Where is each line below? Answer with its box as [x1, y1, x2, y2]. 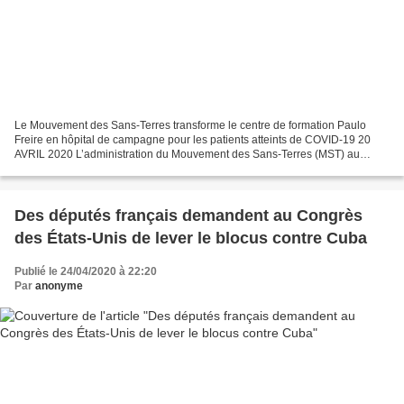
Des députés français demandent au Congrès [14, 206, 363, 225]
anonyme [35, 279, 83, 292]
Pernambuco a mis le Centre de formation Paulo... [14, 161, 258, 175]
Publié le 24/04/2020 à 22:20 [14, 264, 157, 278]
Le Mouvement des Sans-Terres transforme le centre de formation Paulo [14, 118, 366, 132]
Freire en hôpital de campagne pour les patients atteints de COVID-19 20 [14, 133, 371, 146]
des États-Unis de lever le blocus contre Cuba [14, 228, 367, 247]
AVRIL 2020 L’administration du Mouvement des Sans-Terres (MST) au [14, 147, 360, 161]
